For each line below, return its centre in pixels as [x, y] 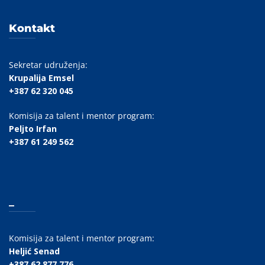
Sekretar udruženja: [48, 64]
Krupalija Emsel [41, 77]
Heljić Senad [34, 251]
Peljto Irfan [33, 128]
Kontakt [32, 28]
